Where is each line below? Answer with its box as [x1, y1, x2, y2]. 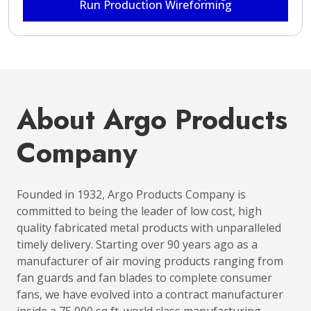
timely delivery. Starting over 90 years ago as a [17, 237, 258, 252]
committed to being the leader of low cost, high [17, 203, 262, 219]
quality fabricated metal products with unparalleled [17, 220, 281, 235]
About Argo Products [17, 99, 287, 140]
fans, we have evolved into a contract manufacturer [17, 287, 283, 302]
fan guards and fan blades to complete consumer [17, 270, 272, 285]
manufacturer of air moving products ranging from [17, 253, 283, 269]
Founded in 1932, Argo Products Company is [17, 187, 246, 202]
